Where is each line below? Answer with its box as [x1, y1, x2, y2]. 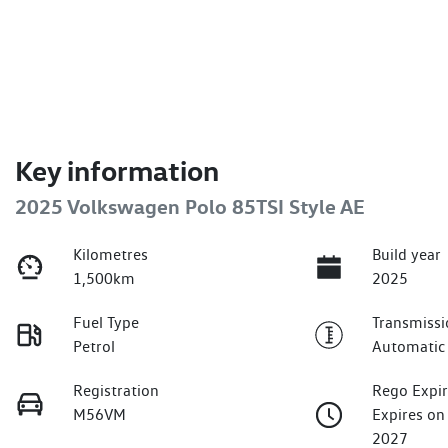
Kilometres [73, 245, 149, 265]
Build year [372, 245, 442, 265]
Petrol [73, 337, 116, 357]
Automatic [372, 337, 446, 357]
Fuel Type [73, 313, 140, 333]
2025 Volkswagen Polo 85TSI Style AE [15, 194, 365, 220]
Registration [73, 381, 160, 401]
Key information [15, 153, 219, 189]
